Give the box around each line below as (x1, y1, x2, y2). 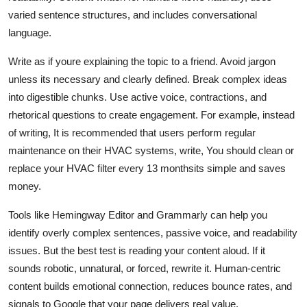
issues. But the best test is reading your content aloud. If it (8, 244, 265, 256)
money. (8, 180, 41, 192)
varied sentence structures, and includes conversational (8, 8, 257, 21)
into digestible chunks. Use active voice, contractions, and (8, 90, 267, 103)
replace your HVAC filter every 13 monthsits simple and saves (8, 162, 286, 174)
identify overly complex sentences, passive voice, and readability (8, 226, 297, 238)
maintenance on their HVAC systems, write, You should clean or (8, 144, 294, 156)
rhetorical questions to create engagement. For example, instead (8, 108, 295, 121)
